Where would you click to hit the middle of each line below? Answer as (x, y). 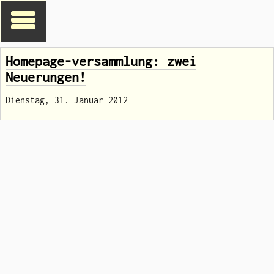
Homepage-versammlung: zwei (101, 61)
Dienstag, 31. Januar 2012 (67, 100)
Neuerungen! (46, 77)
